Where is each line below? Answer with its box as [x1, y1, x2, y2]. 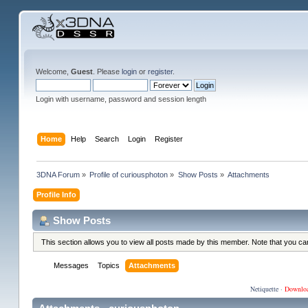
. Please [92, 67, 122, 76]
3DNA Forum [36, 170, 80, 179]
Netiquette [250, 284, 278, 294]
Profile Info [36, 190, 77, 199]
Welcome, [35, 67, 71, 76]
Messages [54, 261, 89, 270]
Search [95, 134, 120, 143]
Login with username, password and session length [35, 95, 206, 103]
